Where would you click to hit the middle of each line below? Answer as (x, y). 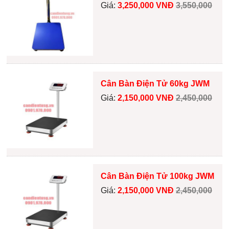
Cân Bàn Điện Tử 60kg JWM (155, 84)
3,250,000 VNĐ (146, 6)
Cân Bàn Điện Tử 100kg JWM (157, 176)
